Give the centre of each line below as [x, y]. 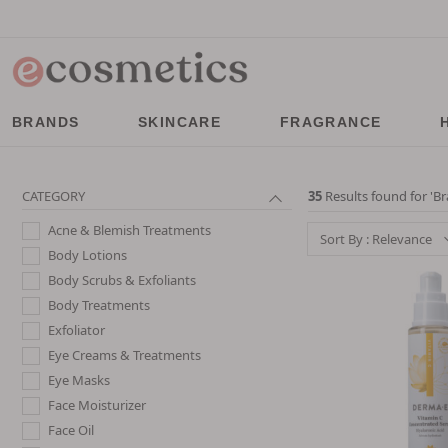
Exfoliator [76, 329]
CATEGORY [53, 195]
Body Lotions [87, 254]
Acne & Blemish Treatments [129, 229]
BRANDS [46, 122]
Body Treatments [99, 304]
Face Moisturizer [97, 404]
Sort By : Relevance [376, 238]
